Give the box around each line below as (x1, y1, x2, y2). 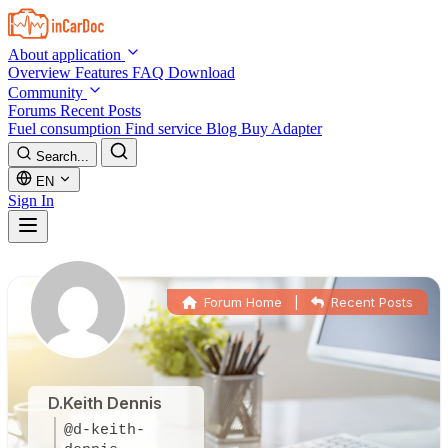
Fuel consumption (8, 120, 125, 137)
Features (75, 64, 132, 81)
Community (8, 84, 87, 101)
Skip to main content (7, 7, 137, 24)
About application (8, 46, 125, 63)
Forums (8, 102, 60, 119)
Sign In (8, 192, 54, 209)
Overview (8, 64, 75, 81)
